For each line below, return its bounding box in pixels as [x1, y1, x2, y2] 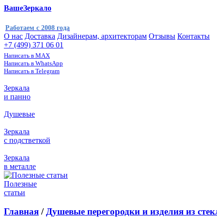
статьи [4, 188, 25, 197]
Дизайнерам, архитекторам [57, 32, 147, 40]
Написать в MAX [4, 52, 50, 59]
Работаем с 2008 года [5, 24, 70, 31]
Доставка [25, 32, 55, 40]
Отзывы [149, 32, 175, 40]
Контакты [177, 32, 210, 40]
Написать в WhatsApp [4, 60, 63, 67]
